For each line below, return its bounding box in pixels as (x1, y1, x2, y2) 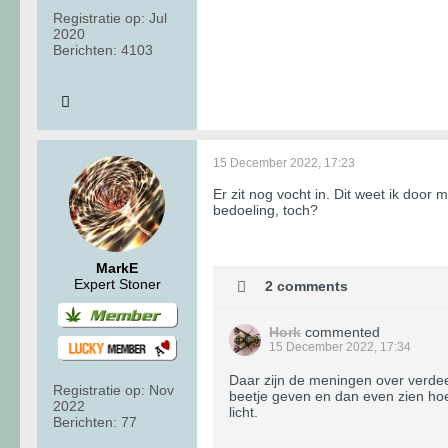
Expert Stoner (73, 276, 161, 293)
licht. (229, 404, 258, 421)
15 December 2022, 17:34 (269, 340, 411, 355)
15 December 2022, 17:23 (213, 156, 355, 171)
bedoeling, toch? (213, 202, 318, 219)
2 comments (265, 277, 348, 294)
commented (305, 324, 380, 341)
